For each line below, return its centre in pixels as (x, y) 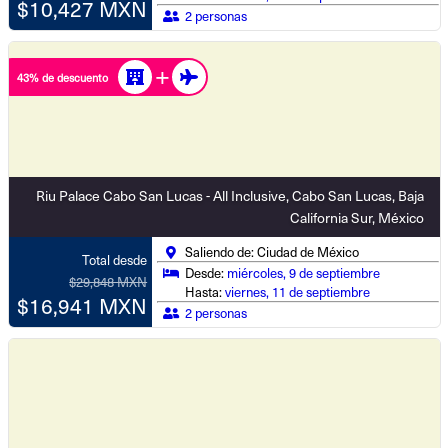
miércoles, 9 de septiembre (304, 272)
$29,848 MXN (108, 281)
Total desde (115, 259)
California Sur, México (356, 217)
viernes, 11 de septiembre (298, 291)
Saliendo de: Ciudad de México (272, 251)
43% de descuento (62, 77)
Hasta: (205, 291)
